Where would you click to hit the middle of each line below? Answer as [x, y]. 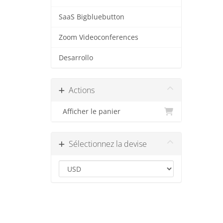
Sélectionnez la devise [106, 144]
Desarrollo [76, 58]
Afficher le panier [90, 111]
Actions [80, 90]
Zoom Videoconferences [99, 37]
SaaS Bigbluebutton [92, 17]
